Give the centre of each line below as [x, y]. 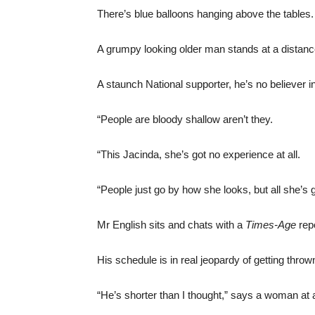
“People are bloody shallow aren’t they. [185, 119]
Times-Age [271, 225]
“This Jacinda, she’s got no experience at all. [199, 154]
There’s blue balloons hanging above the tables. [205, 14]
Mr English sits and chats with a [171, 225]
